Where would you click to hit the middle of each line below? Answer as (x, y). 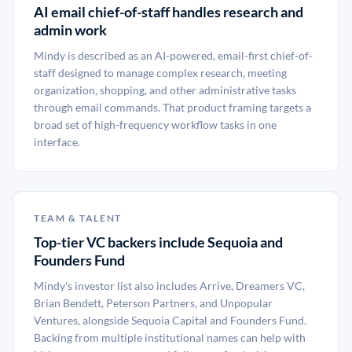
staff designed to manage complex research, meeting (160, 73)
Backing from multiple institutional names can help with (170, 337)
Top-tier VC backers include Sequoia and (158, 242)
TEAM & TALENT (78, 218)
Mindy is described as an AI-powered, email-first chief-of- (173, 55)
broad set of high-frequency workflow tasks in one (155, 125)
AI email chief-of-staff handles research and (169, 12)
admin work (70, 30)
